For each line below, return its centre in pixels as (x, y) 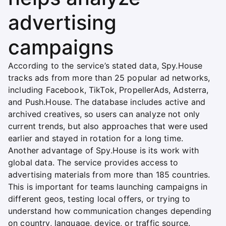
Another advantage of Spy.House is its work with (104, 150)
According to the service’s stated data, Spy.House (105, 65)
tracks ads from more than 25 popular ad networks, (109, 77)
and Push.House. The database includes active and (107, 102)
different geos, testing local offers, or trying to (99, 199)
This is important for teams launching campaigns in (108, 186)
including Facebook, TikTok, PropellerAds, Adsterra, (108, 90)
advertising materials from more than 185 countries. (109, 174)
